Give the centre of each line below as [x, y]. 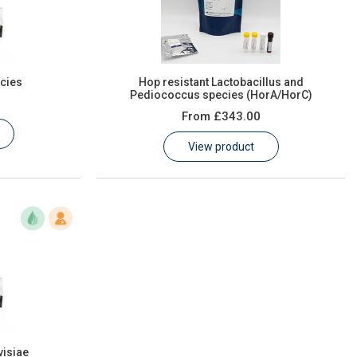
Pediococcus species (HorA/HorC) [221, 95]
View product [221, 147]
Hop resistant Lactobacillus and [221, 82]
